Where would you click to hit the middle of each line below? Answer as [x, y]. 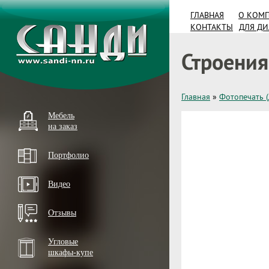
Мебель [61, 116]
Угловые [63, 242]
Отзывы [62, 213]
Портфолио [68, 155]
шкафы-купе [71, 252]
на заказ [63, 126]
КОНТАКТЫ [212, 27]
